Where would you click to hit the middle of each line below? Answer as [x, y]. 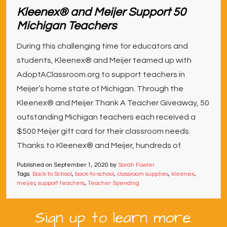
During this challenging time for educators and [102, 46]
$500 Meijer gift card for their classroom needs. [104, 131]
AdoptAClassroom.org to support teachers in [101, 74]
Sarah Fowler [136, 165]
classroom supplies [143, 174]
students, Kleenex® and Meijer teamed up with [104, 60]
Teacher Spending [113, 183]
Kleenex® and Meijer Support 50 [101, 12]
